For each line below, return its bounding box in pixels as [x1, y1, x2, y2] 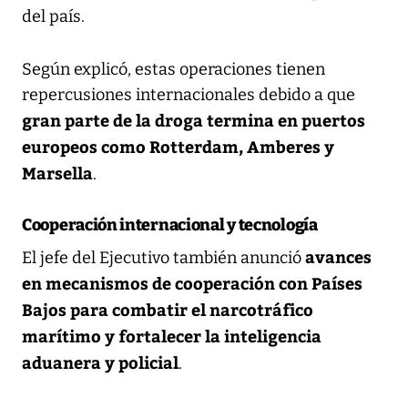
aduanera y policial [22, 350, 178, 373]
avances [305, 244, 372, 268]
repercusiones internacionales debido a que [22, 84, 355, 105]
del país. [22, 5, 85, 26]
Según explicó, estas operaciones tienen [22, 58, 325, 79]
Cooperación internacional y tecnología [22, 214, 318, 235]
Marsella [22, 160, 93, 184]
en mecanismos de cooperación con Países [22, 270, 362, 294]
